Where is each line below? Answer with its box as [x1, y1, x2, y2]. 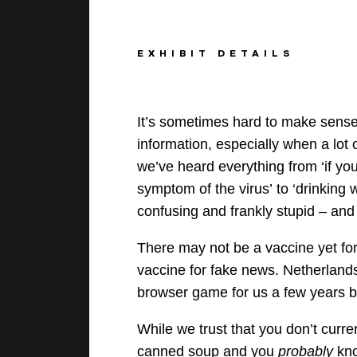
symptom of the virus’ [137, 181, 273, 198]
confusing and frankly [137, 203, 277, 220]
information [137, 136, 209, 153]
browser [137, 284, 189, 301]
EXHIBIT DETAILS [137, 48, 295, 60]
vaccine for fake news [137, 262, 276, 279]
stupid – [277, 203, 331, 220]
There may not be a [137, 240, 266, 257]
